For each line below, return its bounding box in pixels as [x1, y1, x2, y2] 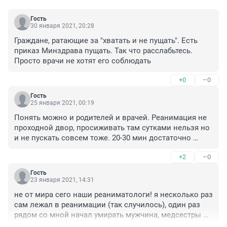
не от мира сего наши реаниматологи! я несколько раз [14, 190, 213, 200]
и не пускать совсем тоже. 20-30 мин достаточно [14, 133, 191, 143]
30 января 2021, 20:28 [30, 22, 94, 30]
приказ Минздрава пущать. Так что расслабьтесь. [14, 46, 193, 56]
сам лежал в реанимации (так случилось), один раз [14, 200, 200, 210]
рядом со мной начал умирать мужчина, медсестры [14, 210, 201, 220]
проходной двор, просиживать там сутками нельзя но [14, 123, 210, 133]
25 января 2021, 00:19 [30, 99, 94, 107]
